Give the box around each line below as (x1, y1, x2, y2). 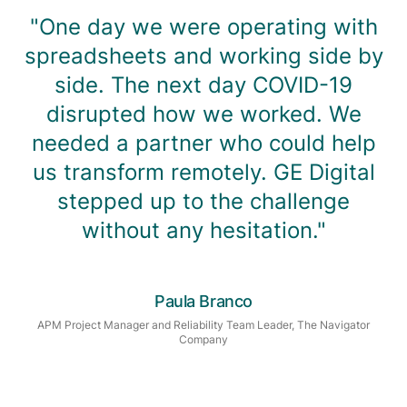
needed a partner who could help (31, 130, 376, 157)
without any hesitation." (81, 217, 326, 244)
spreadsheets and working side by (24, 43, 383, 70)
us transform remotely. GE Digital (32, 159, 375, 186)
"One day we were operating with (29, 14, 378, 41)
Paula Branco (154, 292, 253, 312)
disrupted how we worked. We (45, 101, 362, 128)
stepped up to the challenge (57, 188, 350, 215)
